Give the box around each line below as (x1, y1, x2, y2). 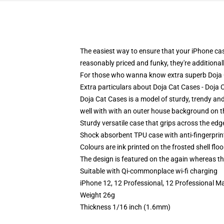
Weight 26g (80, 191, 115, 199)
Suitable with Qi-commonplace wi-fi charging (80, 167, 217, 175)
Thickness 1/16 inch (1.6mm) (80, 203, 170, 211)
